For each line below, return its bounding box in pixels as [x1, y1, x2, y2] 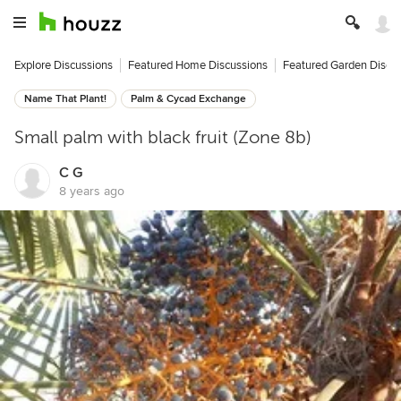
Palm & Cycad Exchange [131, 92, 246, 106]
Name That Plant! [24, 92, 107, 106]
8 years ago [59, 183, 124, 199]
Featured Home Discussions [128, 58, 268, 73]
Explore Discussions [14, 58, 113, 73]
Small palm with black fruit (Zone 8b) [14, 127, 311, 148]
